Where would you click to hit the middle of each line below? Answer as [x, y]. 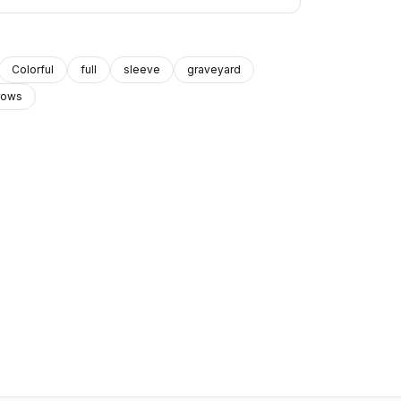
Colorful [33, 69]
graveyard [214, 69]
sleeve [142, 69]
